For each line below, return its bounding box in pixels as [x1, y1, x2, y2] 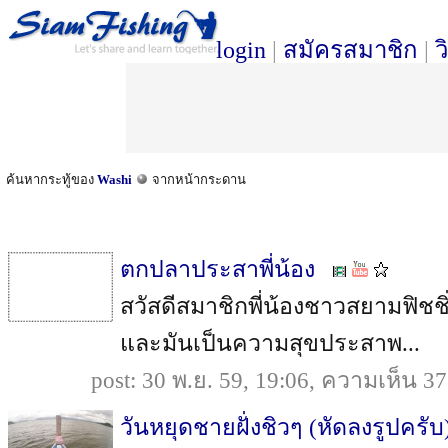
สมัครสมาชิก [283, 37, 418, 63]
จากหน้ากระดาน [149, 172, 246, 187]
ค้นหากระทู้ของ [6, 172, 97, 187]
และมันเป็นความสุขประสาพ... [120, 330, 420, 356]
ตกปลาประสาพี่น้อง [120, 256, 315, 282]
